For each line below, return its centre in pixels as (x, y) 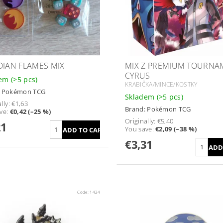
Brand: (136, 109)
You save (138, 129)
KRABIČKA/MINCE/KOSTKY (161, 85)
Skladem (141, 97)
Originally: (141, 121)
